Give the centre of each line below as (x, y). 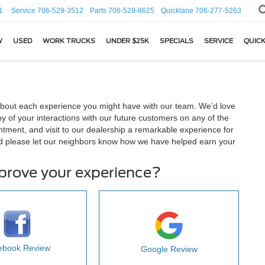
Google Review (169, 249)
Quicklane (177, 10)
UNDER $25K (127, 41)
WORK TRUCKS (69, 41)
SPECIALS (177, 41)
